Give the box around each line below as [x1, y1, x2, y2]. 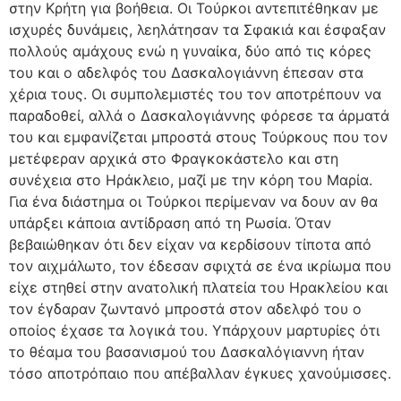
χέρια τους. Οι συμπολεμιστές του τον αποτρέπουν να [9, 84, 381, 103]
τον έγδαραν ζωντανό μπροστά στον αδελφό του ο [9, 299, 362, 318]
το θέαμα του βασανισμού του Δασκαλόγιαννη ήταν [9, 342, 364, 361]
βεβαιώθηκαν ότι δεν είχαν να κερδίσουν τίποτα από [9, 235, 371, 253]
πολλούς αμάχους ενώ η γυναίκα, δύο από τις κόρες [9, 41, 371, 60]
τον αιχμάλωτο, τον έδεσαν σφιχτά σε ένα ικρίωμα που [9, 256, 391, 275]
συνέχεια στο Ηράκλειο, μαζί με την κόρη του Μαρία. [9, 170, 372, 189]
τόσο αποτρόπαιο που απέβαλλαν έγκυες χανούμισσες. [9, 363, 391, 382]
